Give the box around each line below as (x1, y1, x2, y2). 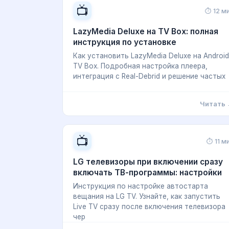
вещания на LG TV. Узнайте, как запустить (73, 192, 220, 200)
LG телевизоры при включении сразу (73, 157, 223, 167)
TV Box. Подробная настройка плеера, (73, 62, 208, 70)
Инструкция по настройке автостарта (73, 182, 208, 190)
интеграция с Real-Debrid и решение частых (73, 72, 225, 80)
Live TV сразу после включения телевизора (73, 202, 225, 211)
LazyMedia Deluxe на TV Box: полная (73, 27, 218, 36)
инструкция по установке (73, 37, 176, 47)
